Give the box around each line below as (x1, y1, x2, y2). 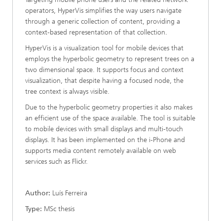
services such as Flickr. (25, 157, 88, 166)
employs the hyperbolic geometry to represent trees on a (25, 55, 194, 63)
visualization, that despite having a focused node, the (25, 76, 184, 85)
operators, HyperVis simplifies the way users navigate (25, 6, 182, 15)
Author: (25, 189, 50, 197)
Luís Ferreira (50, 189, 87, 197)
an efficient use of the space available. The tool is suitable (25, 114, 195, 122)
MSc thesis (42, 205, 74, 213)
